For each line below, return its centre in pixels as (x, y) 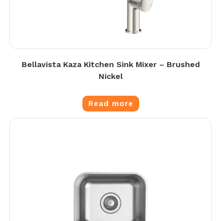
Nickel (110, 76)
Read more (110, 104)
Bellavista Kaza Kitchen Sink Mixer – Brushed (110, 64)
